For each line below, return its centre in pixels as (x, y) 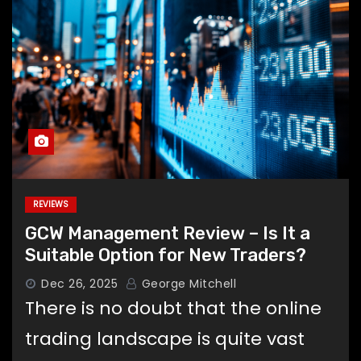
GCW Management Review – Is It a (168, 233)
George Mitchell (187, 283)
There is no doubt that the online (173, 308)
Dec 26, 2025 (79, 283)
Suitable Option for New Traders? (166, 255)
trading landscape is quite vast (165, 338)
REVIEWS (51, 204)
